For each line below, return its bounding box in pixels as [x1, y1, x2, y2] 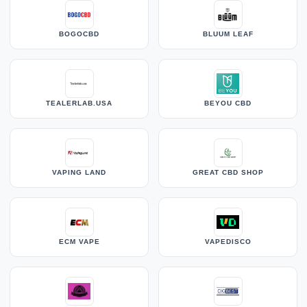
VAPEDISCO [204, 238, 251, 246]
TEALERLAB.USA [46, 99, 112, 108]
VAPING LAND [52, 169, 106, 177]
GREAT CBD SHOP [192, 169, 264, 177]
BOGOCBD [59, 30, 99, 38]
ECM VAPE [58, 238, 100, 246]
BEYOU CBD [204, 99, 251, 108]
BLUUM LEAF [202, 30, 254, 38]
